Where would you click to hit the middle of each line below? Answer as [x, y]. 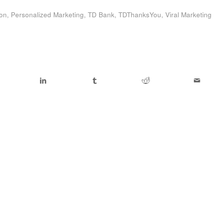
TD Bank [101, 14]
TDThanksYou [140, 14]
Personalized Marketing [47, 14]
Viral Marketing [188, 14]
